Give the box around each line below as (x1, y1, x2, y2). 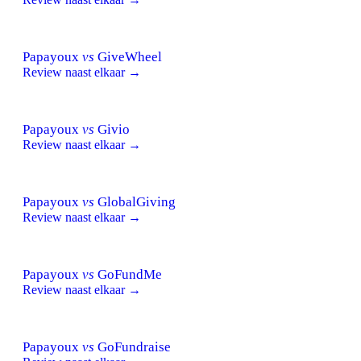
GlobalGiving (94, 193, 176, 210)
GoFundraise (94, 338, 171, 355)
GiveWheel (94, 48, 162, 64)
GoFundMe (94, 266, 162, 282)
